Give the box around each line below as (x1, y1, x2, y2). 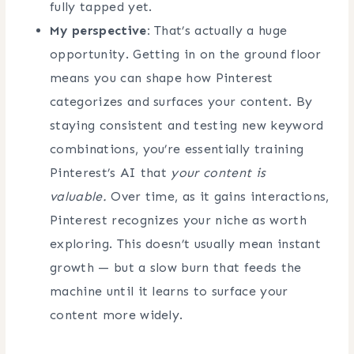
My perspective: (50, 22, 150, 38)
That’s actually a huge (149, 22, 288, 38)
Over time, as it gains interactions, (106, 188, 330, 204)
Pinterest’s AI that (50, 164, 171, 180)
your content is (171, 164, 266, 180)
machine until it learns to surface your (50, 283, 288, 299)
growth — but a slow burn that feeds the (50, 259, 302, 275)
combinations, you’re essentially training (50, 141, 304, 156)
